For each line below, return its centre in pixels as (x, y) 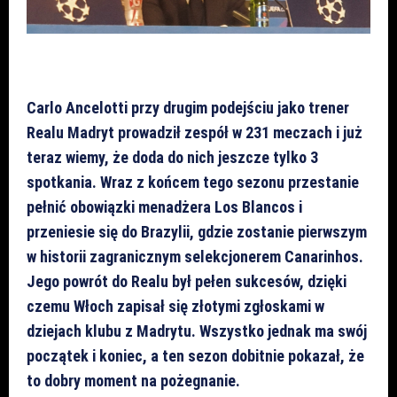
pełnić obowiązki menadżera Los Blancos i (164, 206)
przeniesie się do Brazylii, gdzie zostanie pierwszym (197, 231)
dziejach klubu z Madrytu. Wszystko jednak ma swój (197, 331)
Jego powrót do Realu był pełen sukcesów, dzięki (187, 281)
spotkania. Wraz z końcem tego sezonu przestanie (193, 182)
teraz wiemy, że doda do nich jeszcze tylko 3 (172, 157)
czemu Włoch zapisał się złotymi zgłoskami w (175, 306)
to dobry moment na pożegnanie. (133, 380)
